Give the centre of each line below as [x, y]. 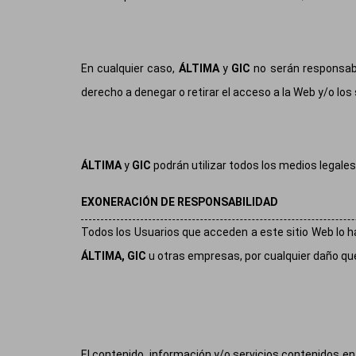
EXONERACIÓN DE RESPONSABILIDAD [180, 202]
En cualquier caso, [130, 69]
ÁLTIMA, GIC [114, 256]
